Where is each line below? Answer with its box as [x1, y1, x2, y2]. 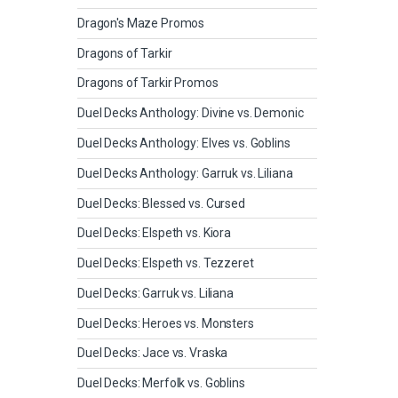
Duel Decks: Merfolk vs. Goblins [77, 376, 245, 391]
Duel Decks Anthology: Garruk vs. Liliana [77, 165, 293, 180]
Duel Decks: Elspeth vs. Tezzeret [77, 256, 254, 271]
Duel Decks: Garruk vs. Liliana [77, 285, 234, 300]
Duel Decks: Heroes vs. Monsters [77, 315, 254, 330]
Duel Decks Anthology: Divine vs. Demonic [77, 106, 304, 121]
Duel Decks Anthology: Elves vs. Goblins [77, 135, 291, 150]
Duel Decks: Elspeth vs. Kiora [77, 226, 231, 241]
